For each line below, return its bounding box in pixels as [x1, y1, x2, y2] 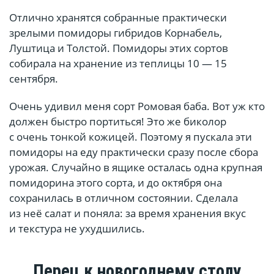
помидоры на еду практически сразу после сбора [9, 145, 258, 160]
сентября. [9, 72, 58, 86]
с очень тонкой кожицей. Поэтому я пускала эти [9, 130, 252, 144]
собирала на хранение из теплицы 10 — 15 [9, 56, 227, 71]
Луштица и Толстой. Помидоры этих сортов [9, 41, 228, 56]
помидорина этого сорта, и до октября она [9, 176, 222, 190]
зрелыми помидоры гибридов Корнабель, [9, 26, 222, 40]
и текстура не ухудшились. [9, 221, 145, 236]
